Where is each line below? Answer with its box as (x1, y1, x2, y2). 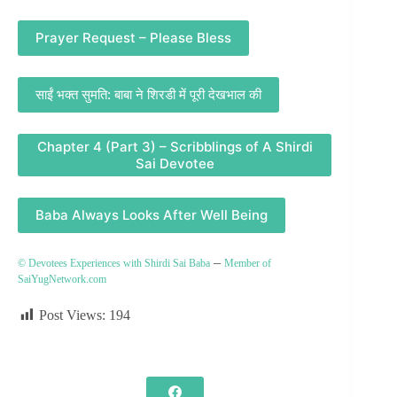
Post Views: (39, 307, 105, 323)
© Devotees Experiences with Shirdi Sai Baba (18, 256, 210, 269)
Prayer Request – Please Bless (35, 29, 231, 47)
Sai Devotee (135, 154, 214, 172)
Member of (224, 256, 271, 269)
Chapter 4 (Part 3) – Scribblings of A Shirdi (36, 137, 313, 155)
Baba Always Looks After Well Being (35, 206, 268, 224)
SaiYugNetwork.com (18, 272, 106, 285)
